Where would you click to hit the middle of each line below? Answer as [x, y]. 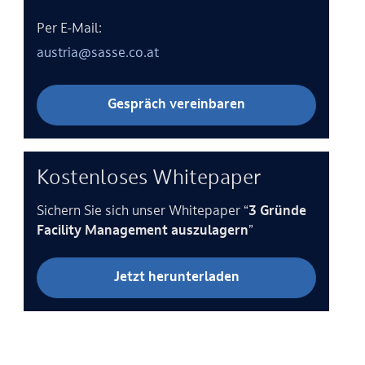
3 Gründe [278, 212]
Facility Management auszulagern [143, 231]
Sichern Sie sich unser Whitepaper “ [143, 212]
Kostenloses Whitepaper [150, 179]
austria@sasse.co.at [98, 54]
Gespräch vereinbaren [177, 105]
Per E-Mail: [71, 29]
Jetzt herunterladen [176, 278]
